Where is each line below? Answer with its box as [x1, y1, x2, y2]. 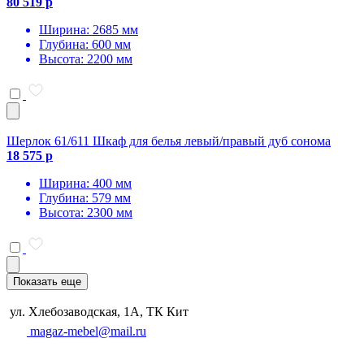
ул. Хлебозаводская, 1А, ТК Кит [6, 304, 188, 318]
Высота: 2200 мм [39, 51, 132, 66]
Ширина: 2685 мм [39, 22, 138, 37]
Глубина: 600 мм [39, 37, 131, 51]
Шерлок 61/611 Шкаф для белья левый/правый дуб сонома [6, 133, 331, 148]
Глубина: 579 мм [39, 190, 131, 205]
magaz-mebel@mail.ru [27, 323, 146, 338]
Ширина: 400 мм [39, 175, 132, 190]
